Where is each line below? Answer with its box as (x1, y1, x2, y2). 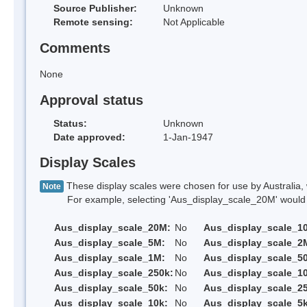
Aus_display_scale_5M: (54, 237, 165, 249)
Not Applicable (163, 16, 225, 28)
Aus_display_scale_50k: (54, 282, 168, 294)
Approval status (40, 92, 143, 108)
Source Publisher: (53, 3, 137, 14)
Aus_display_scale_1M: (54, 252, 165, 264)
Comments (40, 40, 110, 56)
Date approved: (53, 131, 125, 143)
